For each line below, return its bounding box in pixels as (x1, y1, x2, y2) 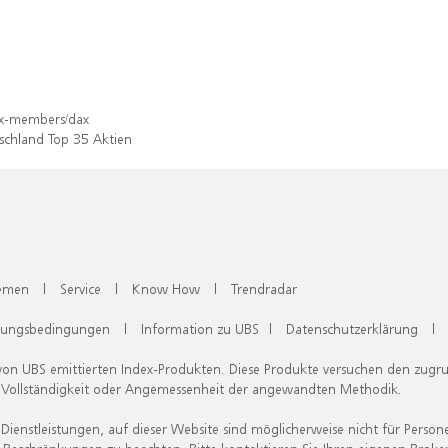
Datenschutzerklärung (286, 319, 418, 338)
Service (60, 279, 101, 298)
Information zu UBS (141, 319, 259, 338)
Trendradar (231, 279, 297, 298)
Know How (132, 279, 200, 298)
